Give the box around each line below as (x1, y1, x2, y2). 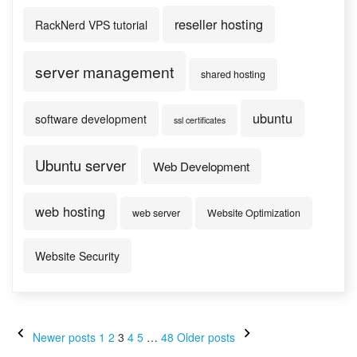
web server (132, 206, 180, 220)
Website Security (35, 248, 120, 264)
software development (35, 111, 147, 127)
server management (35, 61, 174, 82)
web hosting (35, 202, 105, 221)
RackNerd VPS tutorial (35, 17, 147, 33)
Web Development (153, 158, 249, 175)
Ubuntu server (35, 155, 126, 175)
